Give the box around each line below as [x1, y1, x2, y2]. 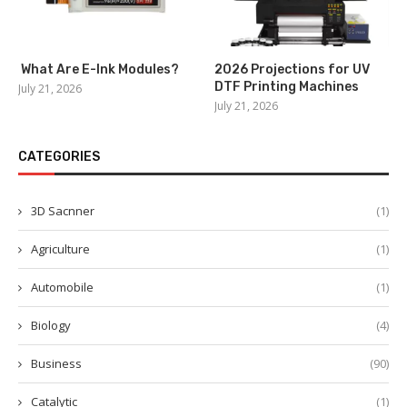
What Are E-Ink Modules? [18, 62, 179, 78]
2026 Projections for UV [214, 62, 371, 78]
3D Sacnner [31, 203, 94, 220]
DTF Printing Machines [214, 79, 360, 95]
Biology [31, 317, 71, 334]
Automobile [31, 279, 94, 296]
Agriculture [31, 241, 90, 258]
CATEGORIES [18, 149, 100, 165]
